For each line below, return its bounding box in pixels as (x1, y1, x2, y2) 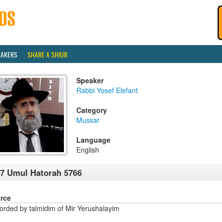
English (76, 145, 99, 155)
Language (76, 135, 111, 145)
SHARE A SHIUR (27, 49, 67, 59)
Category (76, 105, 107, 115)
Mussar (76, 115, 100, 125)
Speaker (76, 75, 104, 85)
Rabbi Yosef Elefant (76, 85, 138, 95)
